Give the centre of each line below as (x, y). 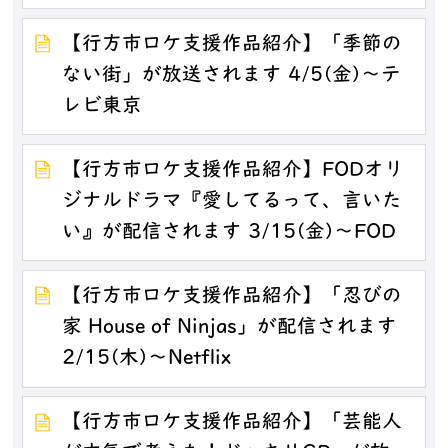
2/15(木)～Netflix (147, 359)
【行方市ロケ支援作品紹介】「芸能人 (232, 423)
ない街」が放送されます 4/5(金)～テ (232, 75)
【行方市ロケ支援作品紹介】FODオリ (233, 171)
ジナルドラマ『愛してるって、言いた (232, 202)
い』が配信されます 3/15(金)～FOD (229, 233)
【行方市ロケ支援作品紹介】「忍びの (232, 297)
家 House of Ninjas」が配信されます (230, 328)
